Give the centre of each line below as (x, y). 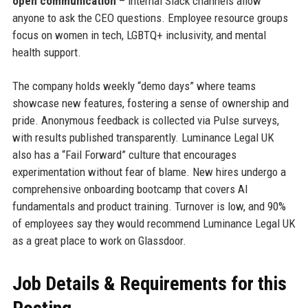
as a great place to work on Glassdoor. (99, 240)
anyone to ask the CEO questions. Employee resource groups (150, 18)
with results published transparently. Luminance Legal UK (143, 137)
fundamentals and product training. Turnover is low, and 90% (149, 206)
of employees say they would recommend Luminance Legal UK (154, 223)
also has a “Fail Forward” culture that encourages (124, 154)
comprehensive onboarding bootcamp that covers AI (130, 189)
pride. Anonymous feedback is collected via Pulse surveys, (145, 120)
